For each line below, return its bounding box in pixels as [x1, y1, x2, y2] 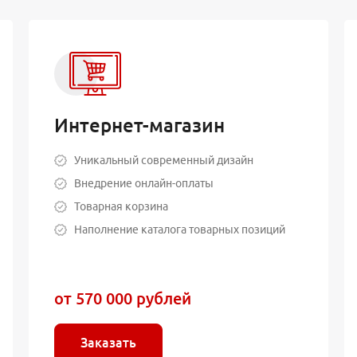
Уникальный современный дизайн [73, 153, 253, 167]
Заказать [80, 335, 136, 350]
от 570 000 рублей [53, 288, 191, 308]
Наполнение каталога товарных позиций [73, 222, 285, 236]
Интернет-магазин [53, 114, 225, 136]
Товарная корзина [73, 199, 168, 213]
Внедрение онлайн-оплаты [73, 176, 214, 190]
